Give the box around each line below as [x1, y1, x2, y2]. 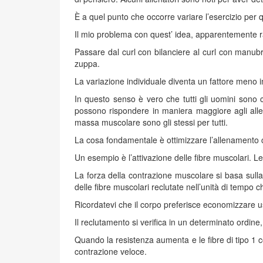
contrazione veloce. [75, 245, 147, 257]
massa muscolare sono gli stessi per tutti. [75, 116, 228, 128]
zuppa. [75, 58, 100, 69]
